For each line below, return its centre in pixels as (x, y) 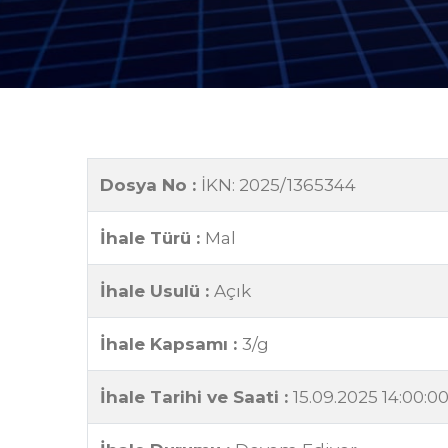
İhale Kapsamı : (171, 344)
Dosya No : (150, 185)
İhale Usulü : (157, 291)
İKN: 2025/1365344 (278, 185)
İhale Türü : (152, 238)
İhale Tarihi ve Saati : (196, 397)
